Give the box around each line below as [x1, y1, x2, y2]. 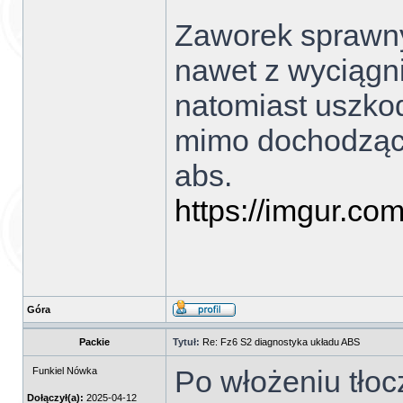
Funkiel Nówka [32, 365, 97, 376]
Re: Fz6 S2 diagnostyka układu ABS [202, 336, 360, 347]
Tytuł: [173, 336, 200, 347]
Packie [79, 336, 110, 347]
